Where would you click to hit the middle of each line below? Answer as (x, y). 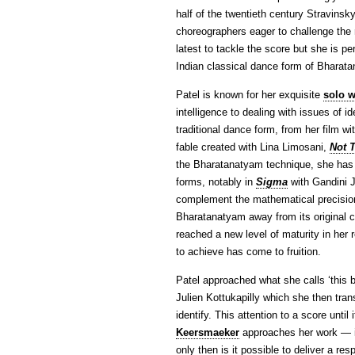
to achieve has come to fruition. (252, 251)
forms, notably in (216, 181)
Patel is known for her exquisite (250, 94)
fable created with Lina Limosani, (253, 147)
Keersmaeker (208, 332)
